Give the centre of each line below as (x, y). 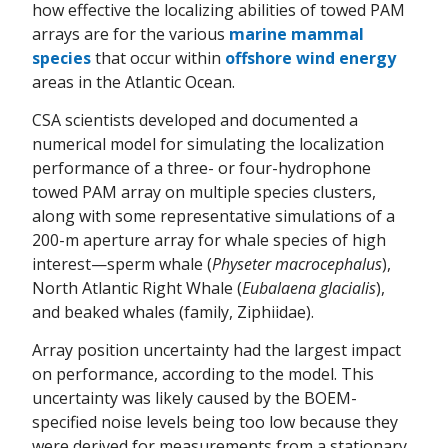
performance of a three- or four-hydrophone (201, 167)
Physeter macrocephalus (297, 263)
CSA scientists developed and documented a (195, 119)
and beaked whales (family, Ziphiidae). (173, 311)
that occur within (158, 57)
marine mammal (296, 33)
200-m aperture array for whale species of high (209, 239)
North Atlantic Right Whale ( (137, 287)
